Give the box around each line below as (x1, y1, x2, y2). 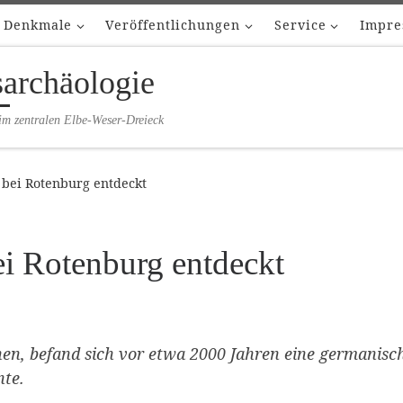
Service (273, 16, 327, 33)
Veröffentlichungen (105, 16, 241, 33)
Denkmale (3, 16, 72, 33)
